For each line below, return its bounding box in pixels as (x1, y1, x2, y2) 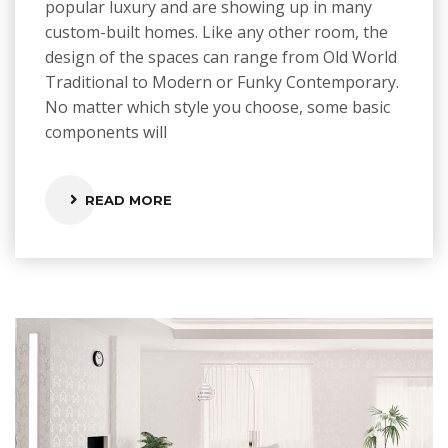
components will (45, 120, 167, 143)
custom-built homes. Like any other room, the (45, 20, 388, 43)
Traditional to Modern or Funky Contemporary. (45, 70, 399, 93)
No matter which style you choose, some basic (45, 95, 390, 118)
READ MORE (85, 191, 172, 208)
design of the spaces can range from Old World (45, 45, 397, 68)
